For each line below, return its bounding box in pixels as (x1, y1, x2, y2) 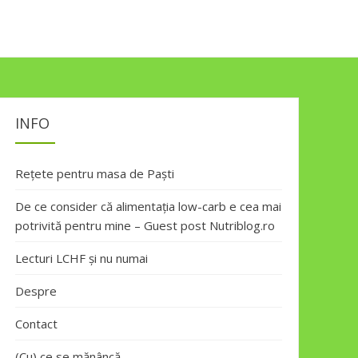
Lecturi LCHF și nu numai (15, 250, 148, 266)
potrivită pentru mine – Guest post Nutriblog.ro (15, 217, 275, 233)
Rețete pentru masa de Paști (15, 165, 174, 181)
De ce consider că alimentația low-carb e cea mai (15, 198, 281, 214)
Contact (15, 316, 58, 332)
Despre (15, 283, 57, 299)
